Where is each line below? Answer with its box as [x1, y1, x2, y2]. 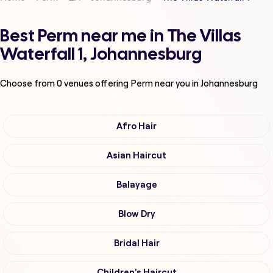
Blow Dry [118, 209, 155, 219]
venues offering [62, 77, 130, 90]
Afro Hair [116, 121, 157, 132]
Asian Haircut [107, 151, 166, 161]
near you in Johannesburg [155, 77, 258, 90]
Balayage [116, 180, 157, 190]
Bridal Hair [113, 238, 160, 249]
